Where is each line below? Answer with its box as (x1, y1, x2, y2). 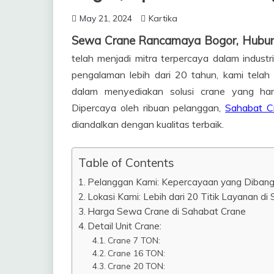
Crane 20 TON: (107, 261, 165, 271)
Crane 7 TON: (107, 235, 160, 245)
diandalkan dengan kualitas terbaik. (72, 118, 224, 130)
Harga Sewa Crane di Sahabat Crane (87, 206, 246, 217)
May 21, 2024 (80, 13, 132, 24)
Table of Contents (78, 155, 174, 171)
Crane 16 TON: (107, 248, 165, 258)
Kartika (149, 13, 177, 24)
